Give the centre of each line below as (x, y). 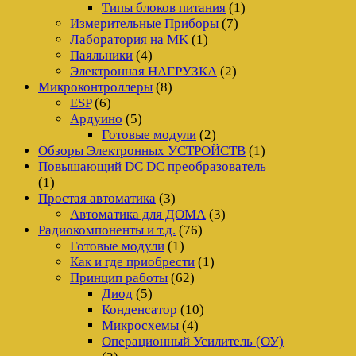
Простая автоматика (97, 198)
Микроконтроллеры (95, 87)
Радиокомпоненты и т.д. (107, 230)
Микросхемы (140, 325)
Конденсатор (139, 309)
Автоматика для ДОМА (138, 214)
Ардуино (96, 118)
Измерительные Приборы (144, 23)
